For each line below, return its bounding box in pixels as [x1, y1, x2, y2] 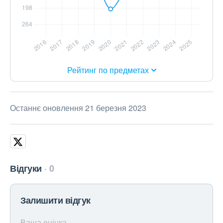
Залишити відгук [20, 194, 91, 207]
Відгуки [10, 162, 42, 175]
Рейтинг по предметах [67, 64, 149, 76]
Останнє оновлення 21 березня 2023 [10, 102, 146, 114]
